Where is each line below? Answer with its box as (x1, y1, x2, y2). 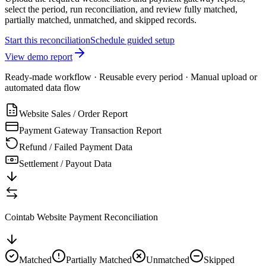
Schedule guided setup (90, 34, 175, 45)
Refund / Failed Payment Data (19, 141, 132, 152)
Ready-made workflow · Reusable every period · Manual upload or (5, 71, 257, 82)
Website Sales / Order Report (19, 108, 128, 119)
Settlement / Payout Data (19, 158, 112, 169)
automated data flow (5, 82, 81, 93)
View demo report (5, 51, 72, 62)
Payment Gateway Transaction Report (19, 125, 161, 135)
